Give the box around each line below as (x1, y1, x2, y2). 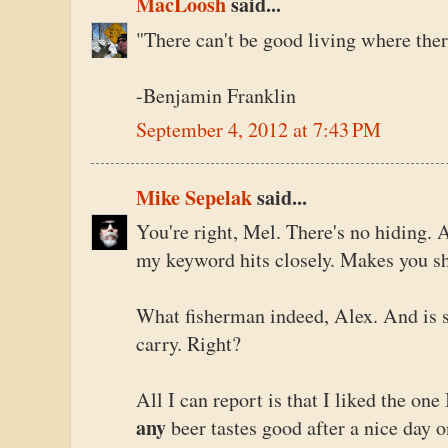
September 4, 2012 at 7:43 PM (136, 116, 381, 144)
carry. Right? (136, 330, 241, 358)
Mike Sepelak (136, 182, 252, 212)
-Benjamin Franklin (136, 81, 296, 109)
